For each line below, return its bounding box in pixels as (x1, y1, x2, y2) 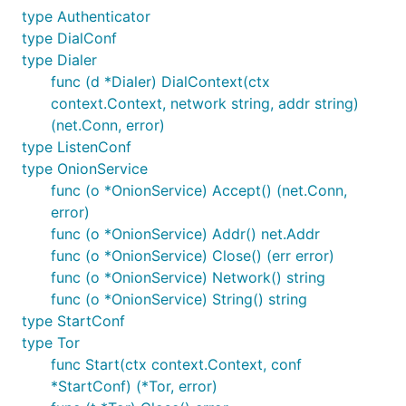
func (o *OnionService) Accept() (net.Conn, (51, 181, 347, 199)
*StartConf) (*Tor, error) (51, 377, 217, 395)
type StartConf (22, 312, 125, 330)
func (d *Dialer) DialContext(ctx (51, 72, 270, 91)
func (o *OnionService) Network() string (51, 268, 325, 286)
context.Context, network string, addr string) (51, 94, 359, 112)
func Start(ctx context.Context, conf (51, 355, 302, 373)
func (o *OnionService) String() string (51, 290, 307, 308)
